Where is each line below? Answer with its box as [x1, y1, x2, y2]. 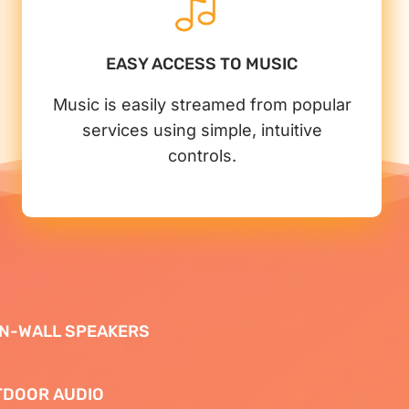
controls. [167, 145, 236, 165]
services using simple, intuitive [81, 120, 322, 140]
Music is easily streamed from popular [52, 94, 351, 114]
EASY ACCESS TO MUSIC [106, 53, 299, 74]
